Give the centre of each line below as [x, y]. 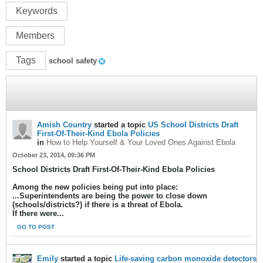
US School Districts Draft [193, 125]
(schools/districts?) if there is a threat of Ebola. [98, 205]
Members [35, 36]
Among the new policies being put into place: [95, 187]
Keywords [37, 11]
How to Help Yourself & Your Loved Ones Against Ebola [141, 142]
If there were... [38, 213]
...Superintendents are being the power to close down [110, 196]
